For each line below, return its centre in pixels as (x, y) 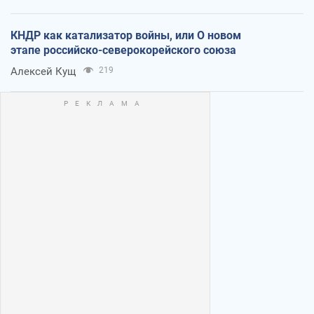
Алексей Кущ (43, 71)
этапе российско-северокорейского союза (123, 50)
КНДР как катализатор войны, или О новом (126, 35)
